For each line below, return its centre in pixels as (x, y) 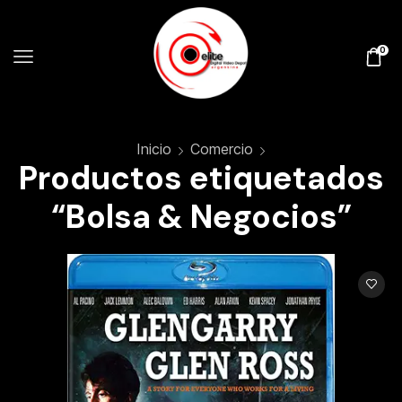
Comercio (222, 149)
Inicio (154, 149)
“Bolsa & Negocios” (201, 217)
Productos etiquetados (201, 179)
